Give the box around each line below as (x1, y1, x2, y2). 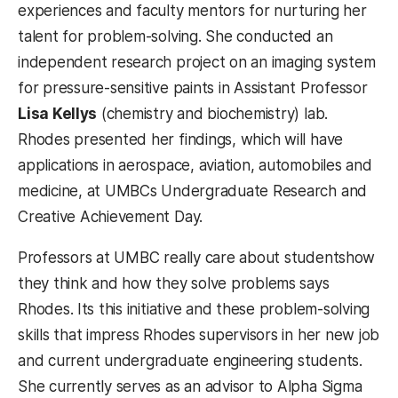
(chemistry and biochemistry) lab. (97, 105, 329, 123)
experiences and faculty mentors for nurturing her (18, 2, 367, 20)
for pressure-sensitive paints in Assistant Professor (18, 79, 368, 98)
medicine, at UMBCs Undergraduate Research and (18, 182, 368, 201)
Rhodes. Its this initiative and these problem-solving (18, 300, 370, 319)
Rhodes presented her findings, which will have (18, 131, 344, 149)
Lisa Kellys (18, 105, 98, 123)
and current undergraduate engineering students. (18, 352, 362, 370)
